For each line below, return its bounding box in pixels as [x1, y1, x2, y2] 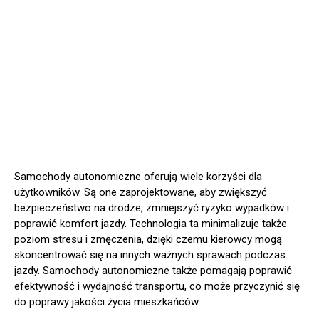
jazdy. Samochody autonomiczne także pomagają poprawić [14, 263, 292, 277]
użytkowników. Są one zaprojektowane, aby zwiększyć [14, 185, 267, 199]
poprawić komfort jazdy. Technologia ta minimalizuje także [14, 216, 287, 230]
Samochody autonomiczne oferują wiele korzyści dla [14, 169, 262, 183]
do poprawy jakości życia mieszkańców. [14, 295, 200, 308]
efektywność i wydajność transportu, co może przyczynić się [14, 279, 300, 293]
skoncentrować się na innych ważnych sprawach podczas [14, 248, 286, 261]
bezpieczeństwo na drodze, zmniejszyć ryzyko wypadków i [14, 201, 289, 214]
